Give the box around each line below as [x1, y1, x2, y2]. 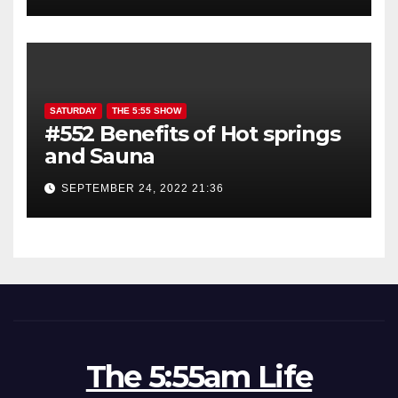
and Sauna [44, 143, 155, 170]
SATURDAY [50, 106, 97, 116]
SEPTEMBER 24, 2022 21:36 [61, 182, 224, 195]
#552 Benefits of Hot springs [44, 121, 340, 147]
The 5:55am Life [85, 358, 313, 396]
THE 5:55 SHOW [112, 106, 181, 116]
